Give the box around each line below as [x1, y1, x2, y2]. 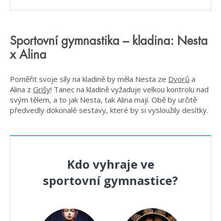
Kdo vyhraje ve [67, 156, 154, 173]
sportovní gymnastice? [43, 172, 178, 189]
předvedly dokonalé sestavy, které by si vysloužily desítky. [10, 105, 208, 115]
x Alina [10, 48, 46, 61]
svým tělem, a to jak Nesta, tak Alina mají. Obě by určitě [10, 95, 197, 105]
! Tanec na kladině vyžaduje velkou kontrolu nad [50, 84, 209, 95]
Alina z [10, 84, 33, 95]
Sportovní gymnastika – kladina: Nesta [10, 35, 208, 47]
